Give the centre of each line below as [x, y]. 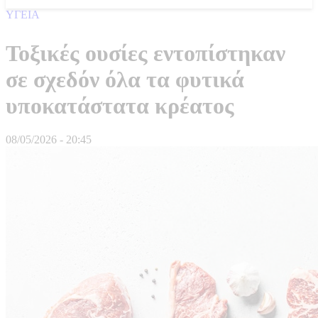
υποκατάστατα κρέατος [120, 105]
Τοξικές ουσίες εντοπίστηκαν [146, 53]
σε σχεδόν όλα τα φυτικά [125, 79]
